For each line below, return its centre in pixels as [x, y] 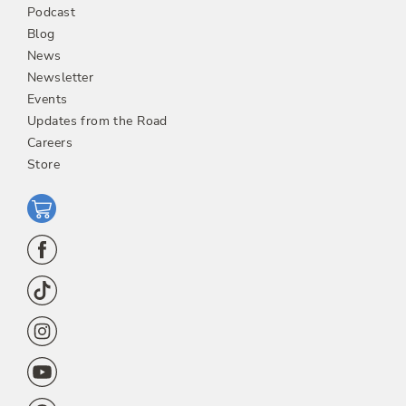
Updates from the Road [97, 121]
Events [48, 99]
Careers [50, 142]
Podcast [51, 12]
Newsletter [61, 77]
